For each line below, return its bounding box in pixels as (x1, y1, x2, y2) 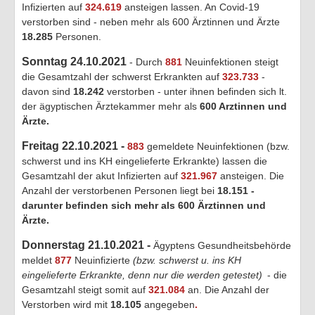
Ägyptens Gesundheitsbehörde (153, 239, 291, 251)
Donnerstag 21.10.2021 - (22, 238, 153, 251)
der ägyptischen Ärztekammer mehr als (22, 100, 197, 112)
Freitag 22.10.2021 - (22, 139, 127, 152)
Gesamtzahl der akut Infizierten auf (22, 169, 181, 181)
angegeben (141, 298, 195, 310)
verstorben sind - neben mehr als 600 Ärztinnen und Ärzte (22, 15, 280, 27)
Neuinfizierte (72, 254, 133, 266)
